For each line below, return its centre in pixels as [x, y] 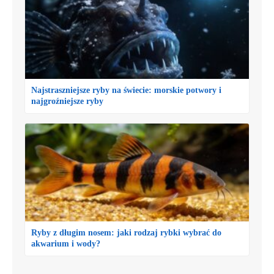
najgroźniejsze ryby [67, 102]
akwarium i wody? [66, 244]
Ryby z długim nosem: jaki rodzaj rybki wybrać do [126, 233]
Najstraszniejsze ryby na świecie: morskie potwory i [126, 91]
